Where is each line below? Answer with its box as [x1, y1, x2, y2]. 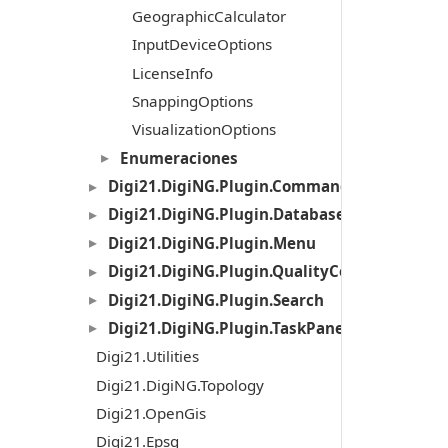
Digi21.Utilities [95, 346, 199, 367]
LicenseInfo [131, 62, 213, 83]
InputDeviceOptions [131, 34, 272, 55]
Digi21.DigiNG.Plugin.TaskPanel [107, 317, 349, 338]
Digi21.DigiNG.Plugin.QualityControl [107, 261, 386, 282]
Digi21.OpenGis [95, 403, 206, 424]
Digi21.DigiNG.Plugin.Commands [107, 176, 358, 197]
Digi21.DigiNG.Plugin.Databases [107, 204, 353, 225]
